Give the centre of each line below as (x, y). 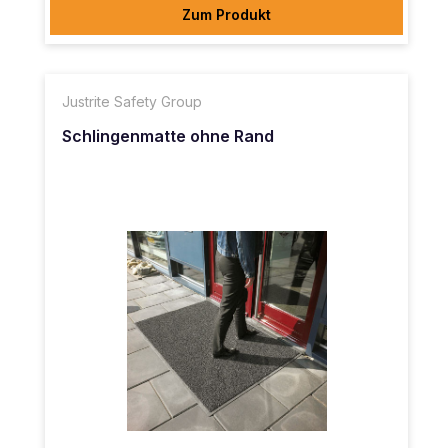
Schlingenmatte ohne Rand (168, 135)
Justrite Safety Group (132, 102)
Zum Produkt (226, 15)
